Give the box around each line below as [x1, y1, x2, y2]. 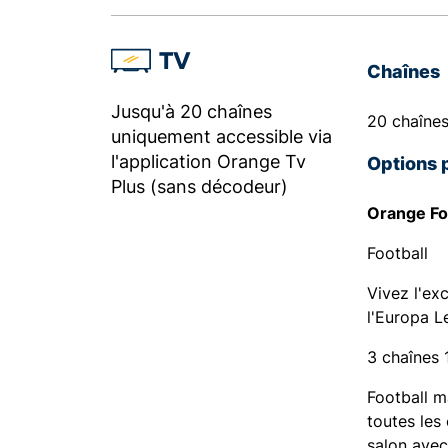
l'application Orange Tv [111, 151, 306, 172]
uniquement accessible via [111, 126, 332, 147]
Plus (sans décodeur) [111, 176, 288, 197]
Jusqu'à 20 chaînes [111, 101, 272, 122]
